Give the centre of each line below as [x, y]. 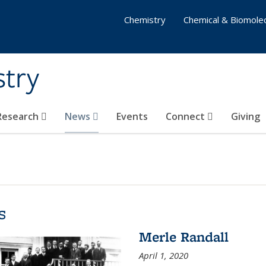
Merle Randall [183, 237]
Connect [186, 116]
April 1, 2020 [163, 255]
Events [132, 116]
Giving [246, 116]
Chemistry [145, 20]
